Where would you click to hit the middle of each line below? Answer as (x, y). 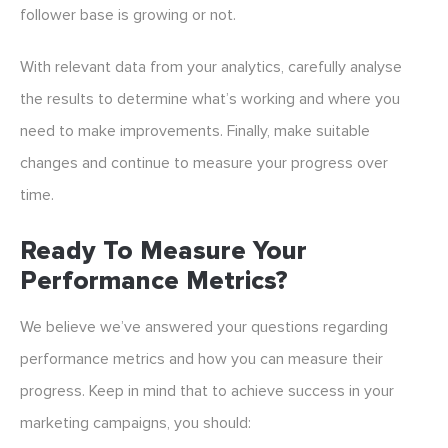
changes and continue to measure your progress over (204, 163)
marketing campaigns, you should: (135, 423)
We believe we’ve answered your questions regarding (204, 327)
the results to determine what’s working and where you (210, 99)
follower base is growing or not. (128, 15)
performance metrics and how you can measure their (201, 359)
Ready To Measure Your (163, 251)
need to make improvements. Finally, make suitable (195, 131)
